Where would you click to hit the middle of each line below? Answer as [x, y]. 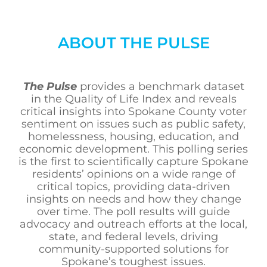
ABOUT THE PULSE [133, 43]
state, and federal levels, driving [133, 237]
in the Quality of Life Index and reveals [133, 99]
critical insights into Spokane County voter [133, 112]
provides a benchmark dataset [162, 87]
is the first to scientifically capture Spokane [133, 162]
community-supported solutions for [133, 249]
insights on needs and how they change [133, 199]
